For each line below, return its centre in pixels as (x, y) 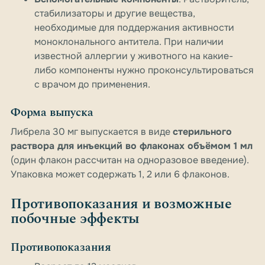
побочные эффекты (75, 219)
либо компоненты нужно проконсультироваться (144, 70)
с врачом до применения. (92, 85)
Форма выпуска (52, 113)
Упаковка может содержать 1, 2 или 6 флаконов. (120, 174)
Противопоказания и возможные (121, 204)
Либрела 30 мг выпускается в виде (92, 132)
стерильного (202, 132)
